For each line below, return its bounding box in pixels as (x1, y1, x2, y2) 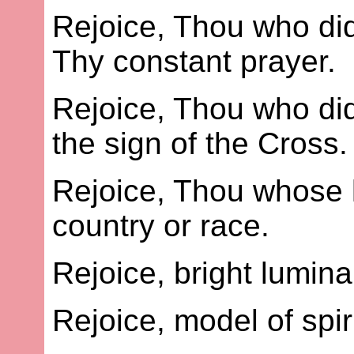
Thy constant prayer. (52, 44, 337, 79)
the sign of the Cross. (52, 126, 348, 161)
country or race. (52, 209, 270, 243)
